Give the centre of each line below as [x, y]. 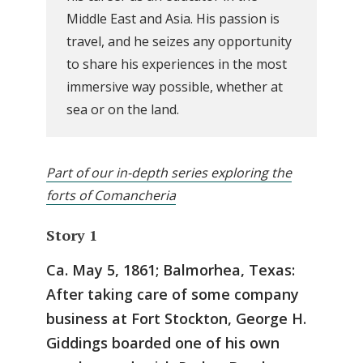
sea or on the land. [123, 109]
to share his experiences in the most [177, 64]
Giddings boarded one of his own [163, 342]
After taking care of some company [173, 294]
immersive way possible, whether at [175, 87]
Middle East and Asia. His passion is [173, 19]
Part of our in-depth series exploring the [169, 173]
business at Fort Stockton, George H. [176, 318]
